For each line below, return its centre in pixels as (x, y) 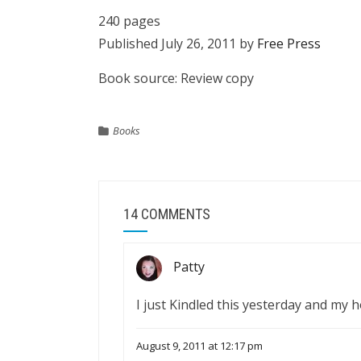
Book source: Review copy (176, 79)
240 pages (129, 21)
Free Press (289, 44)
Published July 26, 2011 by (178, 44)
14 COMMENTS (167, 214)
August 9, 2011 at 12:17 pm (199, 346)
